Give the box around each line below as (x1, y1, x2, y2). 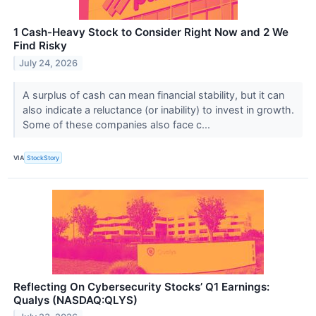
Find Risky (13, 39, 67, 53)
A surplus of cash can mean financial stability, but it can (22, 89, 284, 102)
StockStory (27, 154, 60, 162)
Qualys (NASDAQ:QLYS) (13, 293, 138, 307)
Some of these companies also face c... (22, 119, 213, 131)
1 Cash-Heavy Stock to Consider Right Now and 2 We (13, 25, 288, 39)
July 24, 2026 (19, 58, 78, 69)
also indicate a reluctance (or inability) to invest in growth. (22, 104, 294, 116)
